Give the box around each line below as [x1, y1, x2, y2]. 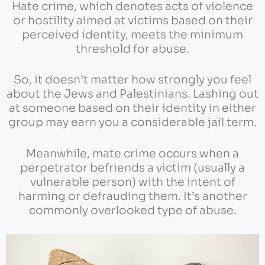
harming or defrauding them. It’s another [18, 189, 247, 203]
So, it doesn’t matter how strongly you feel [14, 73, 251, 88]
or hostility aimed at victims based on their [12, 13, 253, 28]
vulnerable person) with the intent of [30, 174, 235, 189]
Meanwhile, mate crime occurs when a [26, 146, 239, 161]
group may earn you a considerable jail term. [8, 115, 257, 130]
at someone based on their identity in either [9, 101, 256, 116]
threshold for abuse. [76, 41, 189, 56]
